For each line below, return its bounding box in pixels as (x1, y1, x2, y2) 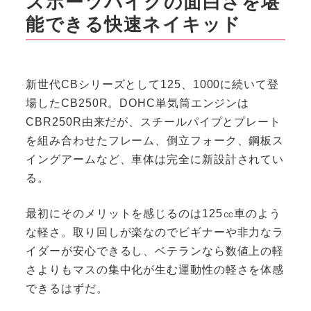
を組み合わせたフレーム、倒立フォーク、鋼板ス (26, 134, 285, 146)
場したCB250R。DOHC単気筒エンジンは (26, 96, 250, 109)
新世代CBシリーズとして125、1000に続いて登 (26, 78, 279, 90)
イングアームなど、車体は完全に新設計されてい (26, 153, 285, 165)
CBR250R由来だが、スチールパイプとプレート (26, 115, 281, 128)
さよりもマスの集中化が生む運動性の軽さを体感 (26, 263, 285, 276)
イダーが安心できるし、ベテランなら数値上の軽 (26, 244, 285, 257)
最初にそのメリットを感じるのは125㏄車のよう (26, 207, 282, 219)
